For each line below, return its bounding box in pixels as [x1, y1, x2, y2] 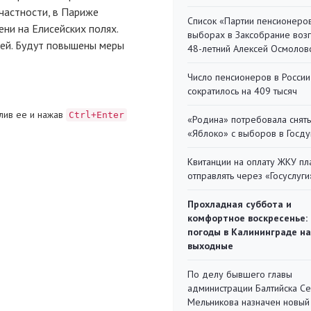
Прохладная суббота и [187, 198, 292, 210]
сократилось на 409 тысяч [187, 85, 297, 97]
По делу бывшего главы [187, 268, 292, 280]
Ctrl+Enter [69, 109, 124, 120]
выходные [187, 239, 233, 252]
